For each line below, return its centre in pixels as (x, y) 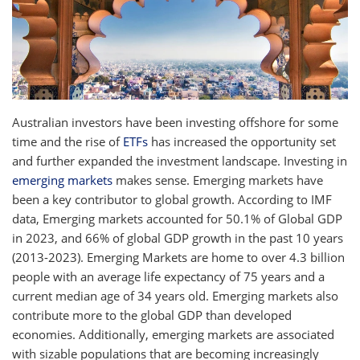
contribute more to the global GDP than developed (152, 315)
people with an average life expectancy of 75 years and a (168, 276)
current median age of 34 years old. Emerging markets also (175, 295)
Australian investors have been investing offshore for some (175, 122)
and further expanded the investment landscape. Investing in (180, 160)
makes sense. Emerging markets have (218, 180)
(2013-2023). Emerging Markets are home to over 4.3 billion (178, 257)
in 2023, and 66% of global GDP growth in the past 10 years (178, 237)
